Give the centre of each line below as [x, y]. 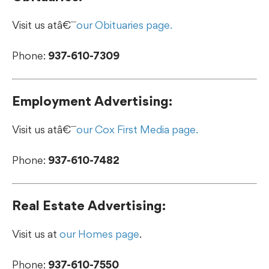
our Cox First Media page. [137, 129]
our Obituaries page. [124, 25]
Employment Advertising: [92, 101]
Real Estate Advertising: [89, 205]
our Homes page [99, 234]
